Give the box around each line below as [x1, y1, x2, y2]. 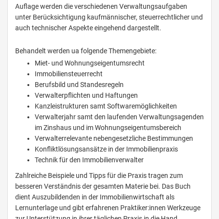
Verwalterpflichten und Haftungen [35, 91, 138, 100]
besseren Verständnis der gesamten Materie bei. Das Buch [15, 182, 191, 191]
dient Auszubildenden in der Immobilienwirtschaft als [15, 193, 175, 201]
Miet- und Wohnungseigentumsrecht [35, 59, 145, 67]
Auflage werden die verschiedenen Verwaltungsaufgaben [15, 2, 187, 11]
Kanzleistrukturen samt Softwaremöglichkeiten [35, 102, 177, 110]
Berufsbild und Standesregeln [35, 81, 124, 89]
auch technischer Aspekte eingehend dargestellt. [15, 24, 161, 32]
